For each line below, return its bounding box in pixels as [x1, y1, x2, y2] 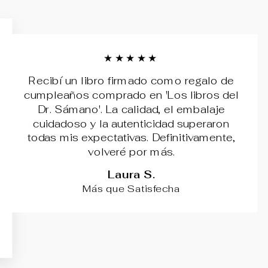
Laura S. [108, 167, 155, 182]
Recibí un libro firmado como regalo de [29, 74, 234, 88]
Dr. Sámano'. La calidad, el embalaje [37, 102, 226, 116]
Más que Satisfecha [83, 182, 180, 195]
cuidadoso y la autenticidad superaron [33, 117, 230, 130]
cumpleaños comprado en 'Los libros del [23, 89, 239, 102]
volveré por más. [88, 145, 175, 159]
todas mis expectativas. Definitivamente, [27, 131, 236, 145]
